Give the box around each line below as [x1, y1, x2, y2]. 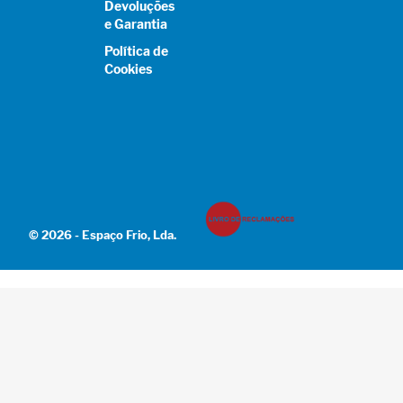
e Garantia [103, 15, 167, 31]
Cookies [103, 60, 152, 76]
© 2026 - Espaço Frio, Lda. [29, 227, 176, 242]
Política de [103, 42, 168, 58]
